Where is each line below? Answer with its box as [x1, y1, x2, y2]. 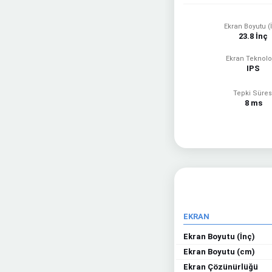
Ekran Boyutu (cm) [183, 247, 255, 256]
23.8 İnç [239, 32, 268, 41]
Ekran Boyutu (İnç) [183, 232, 255, 241]
